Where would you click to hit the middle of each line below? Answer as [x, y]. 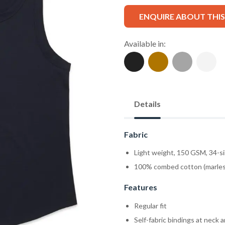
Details [147, 104]
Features [140, 187]
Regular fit [150, 205]
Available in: [145, 44]
